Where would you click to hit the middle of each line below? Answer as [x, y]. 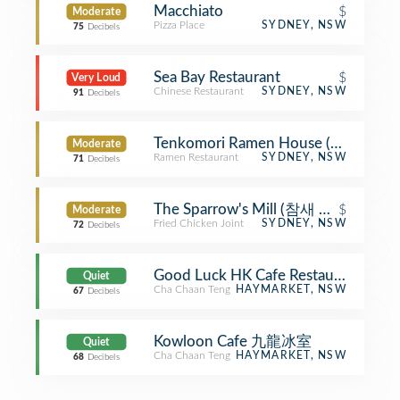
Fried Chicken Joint [199, 223]
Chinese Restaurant [199, 91]
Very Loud [96, 78]
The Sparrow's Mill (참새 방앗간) [261, 209]
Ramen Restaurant [196, 157]
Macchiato [188, 11]
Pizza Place [179, 25]
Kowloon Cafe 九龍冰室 [233, 342]
